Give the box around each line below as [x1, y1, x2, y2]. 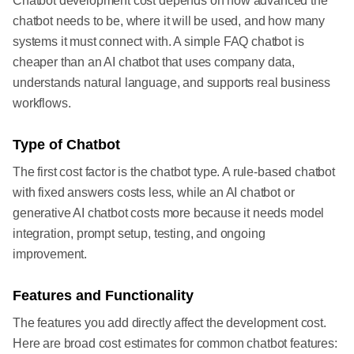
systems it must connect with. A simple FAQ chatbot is [13, 35, 304, 49]
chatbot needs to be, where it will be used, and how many [13, 14, 326, 28]
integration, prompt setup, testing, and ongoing [13, 227, 265, 241]
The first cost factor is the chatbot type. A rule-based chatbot [13, 165, 335, 179]
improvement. [13, 247, 88, 262]
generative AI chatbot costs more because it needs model [13, 206, 325, 220]
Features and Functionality [13, 288, 194, 304]
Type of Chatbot [13, 137, 120, 153]
